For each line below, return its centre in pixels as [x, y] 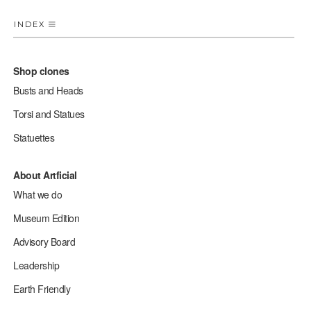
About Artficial [45, 175]
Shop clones [41, 70]
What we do [38, 194]
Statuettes [34, 137]
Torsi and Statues [49, 114]
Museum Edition [47, 218]
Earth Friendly [42, 288]
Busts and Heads [48, 90]
